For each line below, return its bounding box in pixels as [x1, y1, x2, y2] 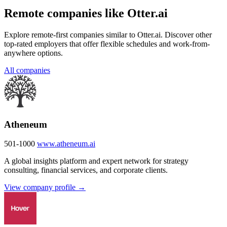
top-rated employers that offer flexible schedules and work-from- [4, 39, 210, 48]
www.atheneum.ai [37, 139, 95, 148]
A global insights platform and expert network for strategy [4, 157, 188, 166]
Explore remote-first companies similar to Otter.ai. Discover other [4, 30, 212, 39]
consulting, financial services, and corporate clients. [4, 166, 168, 175]
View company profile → [4, 183, 86, 192]
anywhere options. [4, 48, 63, 57]
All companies [4, 65, 50, 74]
